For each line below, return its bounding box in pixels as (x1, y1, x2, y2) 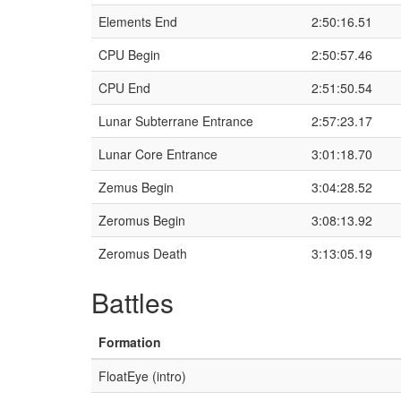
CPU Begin (98, 46, 160, 64)
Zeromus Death (98, 244, 187, 262)
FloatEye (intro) (98, 367, 186, 385)
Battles (91, 283, 174, 321)
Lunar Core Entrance (98, 145, 218, 163)
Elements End (98, 13, 177, 30)
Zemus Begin (98, 178, 174, 196)
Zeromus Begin (98, 211, 185, 229)
